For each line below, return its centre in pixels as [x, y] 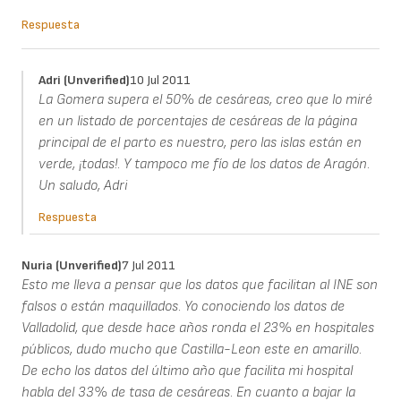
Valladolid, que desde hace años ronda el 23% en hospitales [198, 328]
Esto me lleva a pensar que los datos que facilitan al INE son [200, 286]
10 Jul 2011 [160, 81]
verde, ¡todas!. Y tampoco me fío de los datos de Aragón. [204, 165]
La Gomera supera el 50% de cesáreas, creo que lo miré [205, 100]
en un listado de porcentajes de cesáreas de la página [197, 122]
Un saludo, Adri [82, 186]
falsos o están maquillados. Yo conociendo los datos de [183, 307]
